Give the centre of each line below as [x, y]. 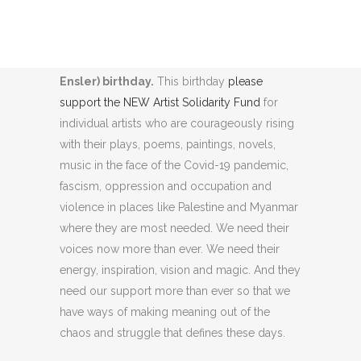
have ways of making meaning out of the [165, 311]
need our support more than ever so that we [175, 290]
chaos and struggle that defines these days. [172, 332]
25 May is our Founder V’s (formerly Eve [171, 60]
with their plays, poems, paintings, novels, [168, 144]
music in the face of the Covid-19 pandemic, [174, 165]
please [245, 81]
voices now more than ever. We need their [170, 249]
